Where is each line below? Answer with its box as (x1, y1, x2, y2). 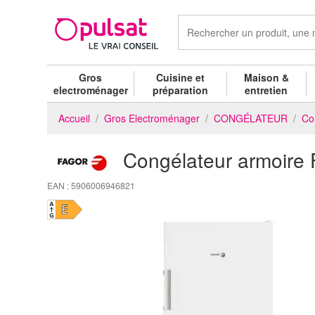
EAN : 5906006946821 (47, 179, 135, 191)
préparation (153, 82, 209, 97)
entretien (245, 82, 288, 97)
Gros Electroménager (104, 110, 200, 125)
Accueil (58, 110, 90, 125)
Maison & (243, 70, 289, 84)
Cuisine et (156, 70, 205, 84)
